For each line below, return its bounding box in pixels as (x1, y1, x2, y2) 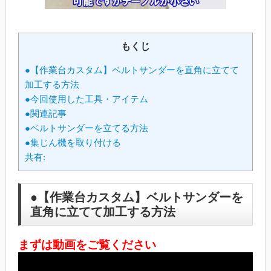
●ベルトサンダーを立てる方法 (24, 123, 148, 134)
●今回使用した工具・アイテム (24, 94, 148, 105)
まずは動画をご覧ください (18, 238, 156, 251)
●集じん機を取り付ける (24, 137, 121, 148)
